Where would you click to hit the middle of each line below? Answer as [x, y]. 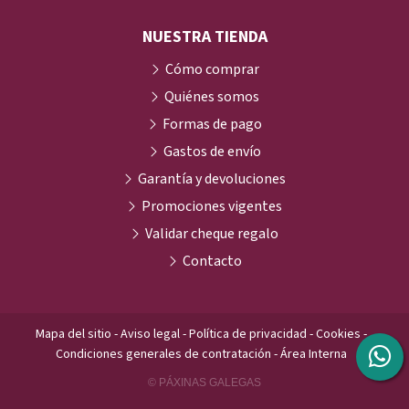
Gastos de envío [212, 151]
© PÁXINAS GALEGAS [204, 382]
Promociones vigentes [212, 206]
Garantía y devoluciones [212, 178]
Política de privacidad [247, 334]
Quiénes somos [212, 96]
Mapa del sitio [73, 334]
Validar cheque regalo [212, 233]
